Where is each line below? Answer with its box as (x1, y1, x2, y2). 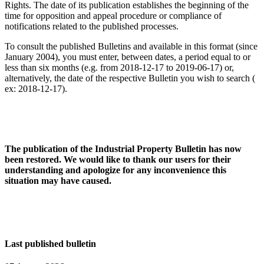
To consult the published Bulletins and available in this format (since (5, 41, 258, 51)
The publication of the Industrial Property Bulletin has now (5, 143, 242, 154)
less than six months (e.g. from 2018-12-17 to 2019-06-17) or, (5, 62, 234, 72)
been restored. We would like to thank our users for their (5, 154, 231, 164)
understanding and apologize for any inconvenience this (5, 164, 226, 175)
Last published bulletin (5, 239, 96, 249)
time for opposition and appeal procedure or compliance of (5, 10, 222, 21)
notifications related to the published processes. (5, 21, 179, 31)
